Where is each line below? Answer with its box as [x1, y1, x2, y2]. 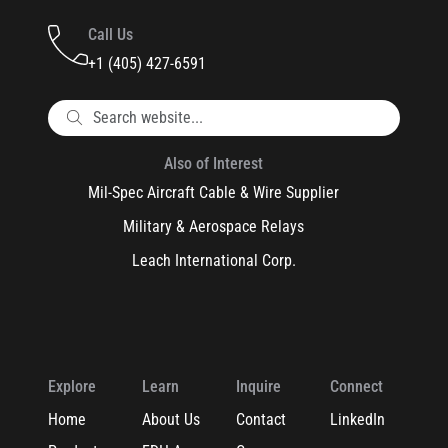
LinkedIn [329, 409, 385, 429]
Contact [235, 409, 286, 429]
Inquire [235, 376, 281, 396]
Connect [329, 376, 383, 396]
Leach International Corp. [131, 250, 296, 270]
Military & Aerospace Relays [123, 216, 305, 236]
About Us [141, 409, 200, 429]
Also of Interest [164, 153, 264, 173]
